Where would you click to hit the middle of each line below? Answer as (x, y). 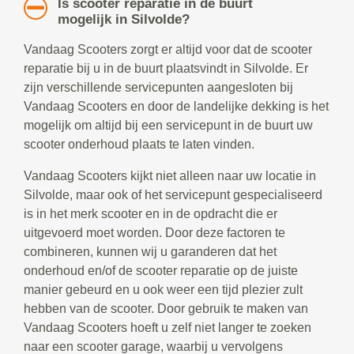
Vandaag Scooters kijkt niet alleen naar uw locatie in (170, 175)
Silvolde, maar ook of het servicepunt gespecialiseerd (173, 194)
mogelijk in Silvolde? (123, 19)
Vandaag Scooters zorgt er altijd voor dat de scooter (168, 49)
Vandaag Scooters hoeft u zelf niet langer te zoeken (168, 327)
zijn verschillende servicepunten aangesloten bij (158, 87)
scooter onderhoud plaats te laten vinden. (139, 144)
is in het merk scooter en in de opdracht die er (151, 213)
